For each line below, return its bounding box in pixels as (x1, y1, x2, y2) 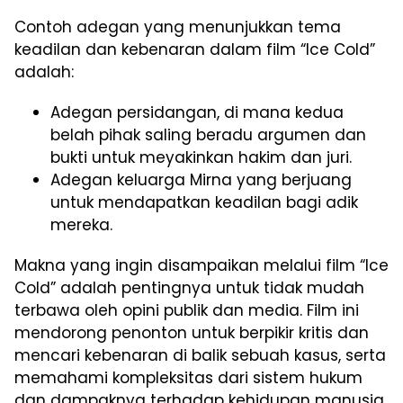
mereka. (50, 213, 112, 236)
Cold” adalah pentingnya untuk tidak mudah (14, 276, 364, 299)
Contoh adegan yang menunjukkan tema (14, 15, 341, 38)
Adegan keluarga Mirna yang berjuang (50, 168, 352, 191)
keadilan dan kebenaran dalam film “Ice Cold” (14, 38, 375, 60)
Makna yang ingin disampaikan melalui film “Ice (14, 254, 389, 276)
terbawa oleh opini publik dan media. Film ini (14, 299, 359, 321)
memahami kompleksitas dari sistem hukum (14, 366, 363, 389)
